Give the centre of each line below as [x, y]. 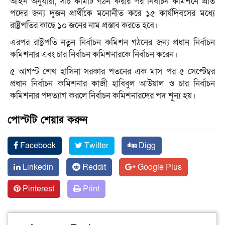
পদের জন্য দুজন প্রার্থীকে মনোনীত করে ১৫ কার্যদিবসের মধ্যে [113, 14]
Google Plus [159, 167]
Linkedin [37, 167]
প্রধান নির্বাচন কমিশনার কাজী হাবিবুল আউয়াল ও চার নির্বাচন [113, 84]
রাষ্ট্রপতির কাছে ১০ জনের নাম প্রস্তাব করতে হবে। [84, 26]
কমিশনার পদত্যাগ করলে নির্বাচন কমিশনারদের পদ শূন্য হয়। [103, 96]
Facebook [37, 146]
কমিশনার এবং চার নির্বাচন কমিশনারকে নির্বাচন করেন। [94, 55]
